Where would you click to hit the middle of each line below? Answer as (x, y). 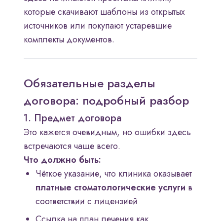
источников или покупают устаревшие (98, 26)
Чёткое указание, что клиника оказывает (114, 174)
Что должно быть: (62, 160)
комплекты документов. (69, 40)
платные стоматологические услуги (110, 188)
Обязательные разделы (90, 83)
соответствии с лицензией (87, 202)
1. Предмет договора (73, 118)
